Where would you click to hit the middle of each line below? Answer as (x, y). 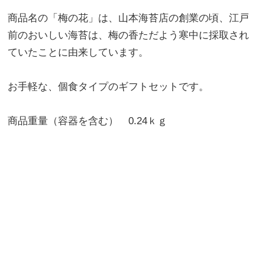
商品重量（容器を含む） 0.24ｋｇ (88, 121)
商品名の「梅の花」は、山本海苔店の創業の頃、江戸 (129, 18)
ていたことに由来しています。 (78, 53)
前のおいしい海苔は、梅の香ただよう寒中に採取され (129, 35)
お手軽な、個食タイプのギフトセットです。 (109, 87)
